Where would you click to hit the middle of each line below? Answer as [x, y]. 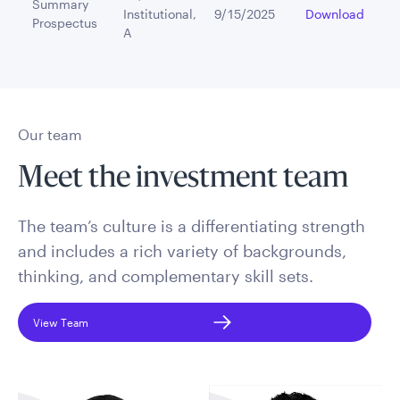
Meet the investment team [183, 179]
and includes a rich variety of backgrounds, [182, 251]
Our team [50, 134]
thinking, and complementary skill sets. [166, 276]
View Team [61, 322]
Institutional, [160, 14]
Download [335, 14]
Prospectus [65, 23]
